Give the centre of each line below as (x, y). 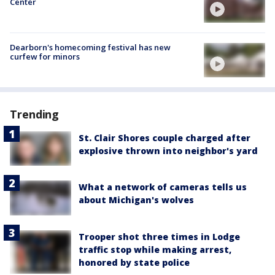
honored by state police (134, 262)
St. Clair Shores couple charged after (165, 138)
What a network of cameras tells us (163, 187)
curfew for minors (45, 56)
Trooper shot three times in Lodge (159, 236)
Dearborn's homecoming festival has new (90, 47)
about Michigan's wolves (136, 200)
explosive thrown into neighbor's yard (168, 151)
